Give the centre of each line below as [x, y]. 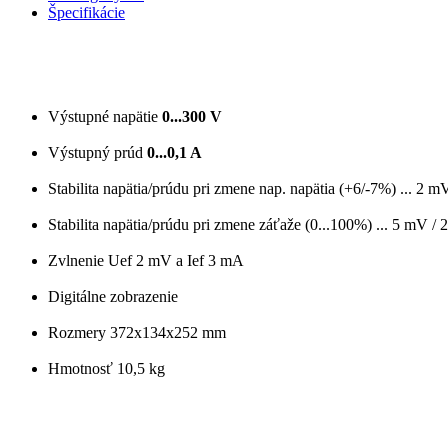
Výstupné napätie [105, 116]
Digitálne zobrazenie [113, 296]
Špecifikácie [86, 12]
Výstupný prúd [97, 152]
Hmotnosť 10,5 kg [106, 368]
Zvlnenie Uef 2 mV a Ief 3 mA [146, 260]
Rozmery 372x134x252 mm [137, 332]
